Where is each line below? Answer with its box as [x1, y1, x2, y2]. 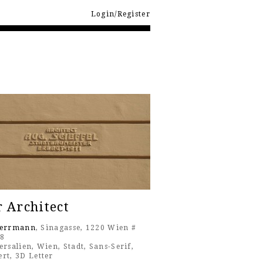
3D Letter [15, 252, 53, 261]
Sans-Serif [89, 242, 131, 251]
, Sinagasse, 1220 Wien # [35, 224, 137, 232]
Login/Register [90, 10, 150, 18]
